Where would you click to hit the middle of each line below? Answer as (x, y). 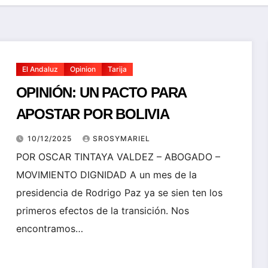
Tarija (117, 69)
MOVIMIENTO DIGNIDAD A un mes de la (106, 175)
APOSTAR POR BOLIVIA (92, 114)
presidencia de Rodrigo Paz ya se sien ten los (119, 193)
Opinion (83, 69)
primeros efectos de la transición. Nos (102, 211)
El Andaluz (40, 69)
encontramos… (49, 229)
